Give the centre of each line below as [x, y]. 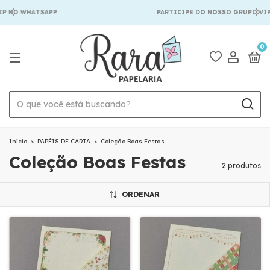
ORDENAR [141, 194]
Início [18, 141]
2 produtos [241, 165]
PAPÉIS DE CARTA [64, 141]
